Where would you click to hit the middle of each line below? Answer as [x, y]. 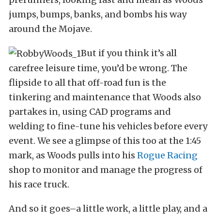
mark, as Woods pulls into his [73, 155]
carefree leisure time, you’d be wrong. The [98, 68]
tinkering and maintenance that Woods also [105, 97]
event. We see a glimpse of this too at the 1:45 [105, 141]
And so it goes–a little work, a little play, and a [108, 209]
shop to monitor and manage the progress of [106, 170]
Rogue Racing [167, 155]
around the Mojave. [50, 29]
